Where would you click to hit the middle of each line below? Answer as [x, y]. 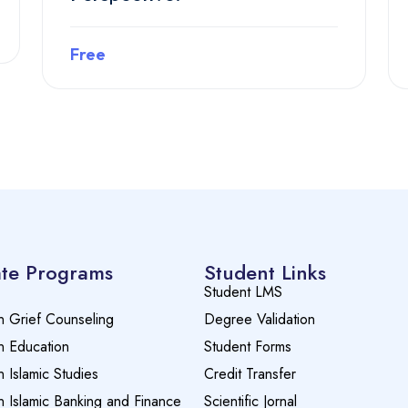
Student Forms [248, 347]
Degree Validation [260, 320]
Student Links [265, 273]
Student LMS [243, 292]
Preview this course [204, 116]
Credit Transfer [250, 374]
